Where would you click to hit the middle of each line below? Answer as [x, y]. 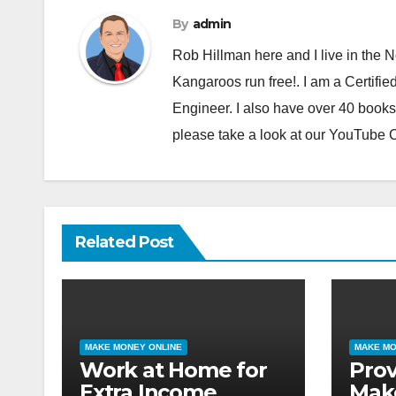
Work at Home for [173, 370]
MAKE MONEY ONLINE [133, 347]
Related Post [125, 242]
